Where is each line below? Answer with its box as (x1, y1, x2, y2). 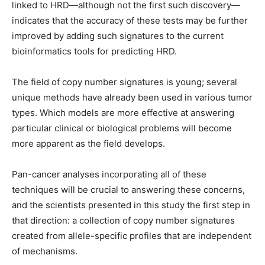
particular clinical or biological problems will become (12, 122, 232, 134)
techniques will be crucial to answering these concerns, (12, 184, 245, 195)
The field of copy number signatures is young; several (12, 76, 237, 88)
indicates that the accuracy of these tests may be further (12, 15, 248, 26)
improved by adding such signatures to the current (12, 30, 224, 41)
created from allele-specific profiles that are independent (12, 230, 251, 241)
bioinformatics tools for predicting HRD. (12, 46, 177, 57)
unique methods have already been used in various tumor (12, 92, 253, 103)
